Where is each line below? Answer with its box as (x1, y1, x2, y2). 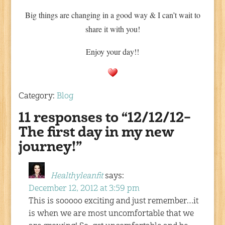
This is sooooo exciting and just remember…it (29, 197, 199, 205)
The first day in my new (19, 126, 174, 140)
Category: (19, 92, 57, 100)
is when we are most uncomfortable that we (29, 209, 194, 218)
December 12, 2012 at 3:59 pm (29, 184, 140, 193)
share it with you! (85, 23, 140, 34)
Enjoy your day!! (86, 46, 139, 57)
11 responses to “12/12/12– (19, 111, 191, 126)
